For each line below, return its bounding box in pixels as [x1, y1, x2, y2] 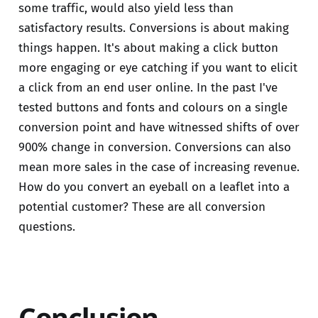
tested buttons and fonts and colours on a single [18, 100, 287, 116]
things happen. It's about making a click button [18, 40, 278, 56]
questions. [18, 219, 75, 235]
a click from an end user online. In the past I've [18, 80, 278, 96]
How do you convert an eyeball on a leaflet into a [18, 180, 290, 195]
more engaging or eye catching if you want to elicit [18, 60, 297, 76]
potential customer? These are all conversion [18, 199, 265, 215]
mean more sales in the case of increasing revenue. [18, 160, 300, 175]
